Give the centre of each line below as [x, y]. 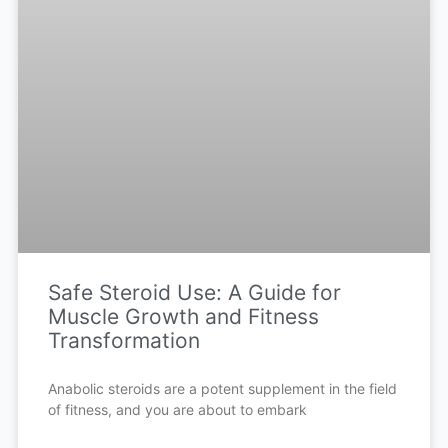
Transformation [123, 340]
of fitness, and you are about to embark [177, 409]
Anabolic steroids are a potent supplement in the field [222, 388]
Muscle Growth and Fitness [183, 316]
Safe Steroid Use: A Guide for [194, 292]
